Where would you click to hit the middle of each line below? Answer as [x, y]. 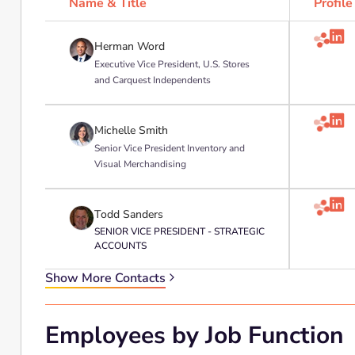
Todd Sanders [128, 214]
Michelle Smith [131, 130]
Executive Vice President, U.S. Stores [172, 64]
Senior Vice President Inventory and [169, 148]
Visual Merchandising [140, 164]
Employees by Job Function [194, 336]
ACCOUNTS [120, 246]
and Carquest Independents [152, 80]
